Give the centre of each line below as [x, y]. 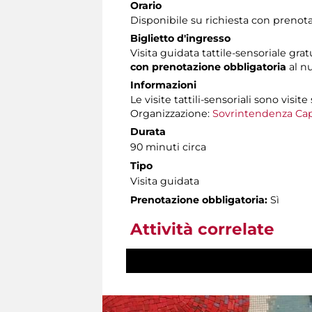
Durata [148, 131]
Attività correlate [202, 229]
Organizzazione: [171, 113]
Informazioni [163, 85]
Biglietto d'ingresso [180, 38]
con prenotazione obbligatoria [208, 67]
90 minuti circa [168, 147]
